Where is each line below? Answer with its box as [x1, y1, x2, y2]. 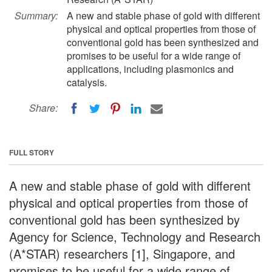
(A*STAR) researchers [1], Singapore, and [9, 244, 235, 262]
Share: [29, 101, 58, 115]
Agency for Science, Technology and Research [9, 227, 260, 245]
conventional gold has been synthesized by [9, 210, 240, 228]
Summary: [15, 8, 58, 22]
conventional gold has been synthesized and [67, 35, 259, 49]
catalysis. [67, 75, 107, 89]
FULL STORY [9, 146, 54, 158]
